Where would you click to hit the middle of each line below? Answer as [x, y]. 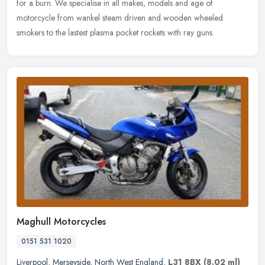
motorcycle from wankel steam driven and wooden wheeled [120, 17]
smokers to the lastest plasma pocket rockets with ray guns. [115, 32]
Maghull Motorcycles [61, 221]
